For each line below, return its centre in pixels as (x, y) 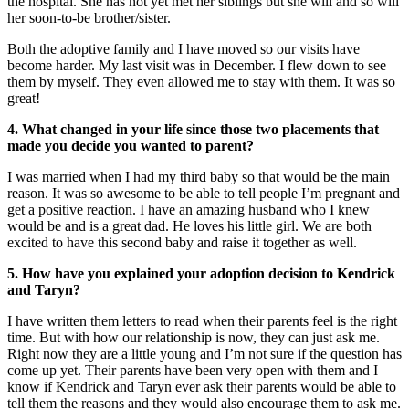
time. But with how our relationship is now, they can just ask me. (194, 337)
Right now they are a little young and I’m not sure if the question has (204, 353)
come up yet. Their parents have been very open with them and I (193, 370)
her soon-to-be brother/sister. (89, 17)
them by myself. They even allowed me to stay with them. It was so (201, 81)
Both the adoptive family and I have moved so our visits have (184, 48)
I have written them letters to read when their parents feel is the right (202, 320)
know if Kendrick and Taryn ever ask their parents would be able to (202, 386)
